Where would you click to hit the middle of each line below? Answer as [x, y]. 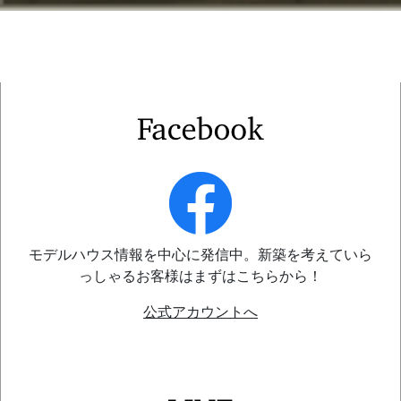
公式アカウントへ [200, 312]
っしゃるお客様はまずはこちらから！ [200, 276]
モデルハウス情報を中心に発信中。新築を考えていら [200, 255]
